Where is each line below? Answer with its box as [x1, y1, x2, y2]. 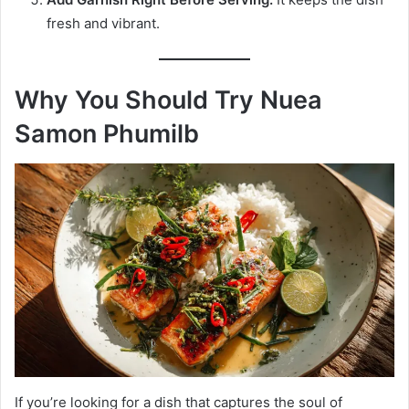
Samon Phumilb [15, 119, 199, 150]
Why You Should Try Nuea [15, 85, 322, 116]
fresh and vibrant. [47, 14, 160, 32]
